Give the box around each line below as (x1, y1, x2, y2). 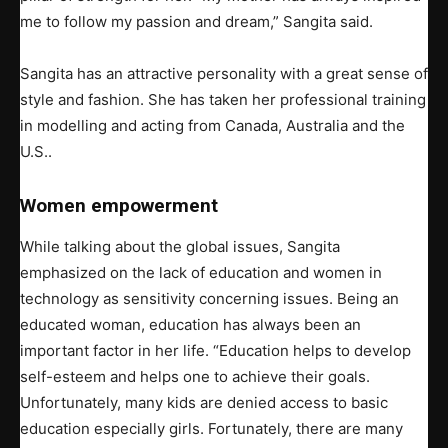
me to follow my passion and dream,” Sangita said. (20, 12, 373, 32)
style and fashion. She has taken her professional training (20, 90, 426, 110)
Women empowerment (20, 194, 218, 218)
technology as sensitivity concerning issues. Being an (20, 289, 399, 309)
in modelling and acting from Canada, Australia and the (20, 116, 405, 136)
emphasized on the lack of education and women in (20, 263, 382, 283)
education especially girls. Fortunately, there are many (20, 419, 403, 439)
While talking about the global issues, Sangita (20, 237, 340, 257)
